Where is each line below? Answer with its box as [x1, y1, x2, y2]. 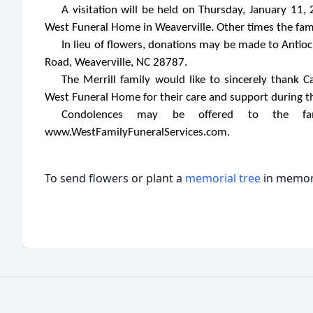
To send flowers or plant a [45, 170, 185, 186]
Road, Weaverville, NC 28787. [45, 57, 187, 68]
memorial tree [185, 170, 261, 186]
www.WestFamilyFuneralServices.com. [45, 126, 230, 138]
